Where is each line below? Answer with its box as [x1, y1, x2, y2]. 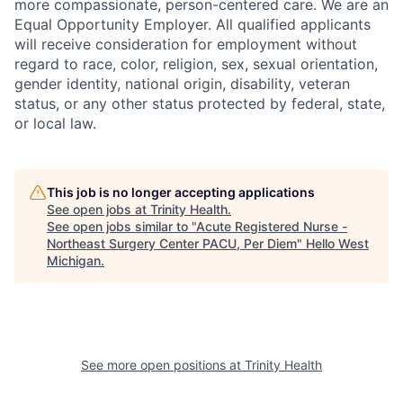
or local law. [14, 113, 96, 132]
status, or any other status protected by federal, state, [14, 94, 385, 112]
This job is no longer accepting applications [47, 184, 315, 200]
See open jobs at [47, 201, 150, 217]
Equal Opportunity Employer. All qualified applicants [14, 14, 371, 33]
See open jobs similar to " [47, 218, 196, 234]
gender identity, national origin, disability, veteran [14, 74, 350, 93]
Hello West [306, 235, 369, 251]
